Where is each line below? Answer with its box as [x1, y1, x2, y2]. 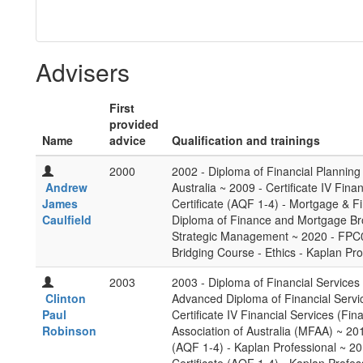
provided [109, 116, 159, 132]
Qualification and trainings [172, 132, 320, 148]
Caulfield [42, 211, 92, 228]
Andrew [45, 179, 88, 195]
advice [109, 132, 146, 148]
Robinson [42, 322, 96, 339]
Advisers [36, 54, 130, 89]
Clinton [45, 290, 86, 306]
